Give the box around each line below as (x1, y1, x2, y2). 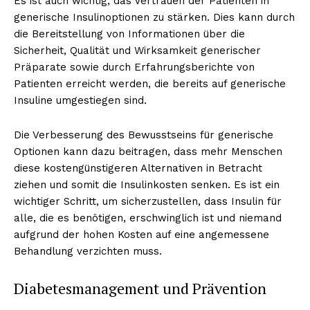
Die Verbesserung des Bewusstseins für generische (14, 128, 273, 141)
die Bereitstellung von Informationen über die (14, 27, 245, 40)
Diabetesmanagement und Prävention (14, 277, 266, 298)
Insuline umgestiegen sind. (14, 93, 147, 107)
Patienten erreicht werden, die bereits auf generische (14, 77, 286, 90)
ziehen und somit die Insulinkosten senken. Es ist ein (14, 178, 280, 191)
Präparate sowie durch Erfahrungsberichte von (14, 60, 255, 73)
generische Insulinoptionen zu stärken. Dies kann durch (14, 10, 295, 24)
